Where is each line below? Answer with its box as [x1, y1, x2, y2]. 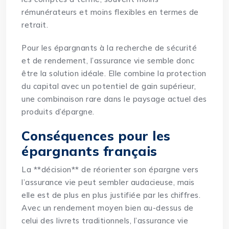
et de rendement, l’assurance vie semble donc [21, 56, 195, 66]
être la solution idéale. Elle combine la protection [21, 68, 207, 79]
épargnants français [21, 143, 157, 159]
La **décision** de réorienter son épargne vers [21, 165, 199, 175]
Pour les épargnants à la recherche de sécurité [21, 43, 197, 53]
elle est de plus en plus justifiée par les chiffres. [21, 190, 201, 200]
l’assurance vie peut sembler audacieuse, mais [21, 177, 195, 188]
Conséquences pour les [21, 128, 171, 144]
